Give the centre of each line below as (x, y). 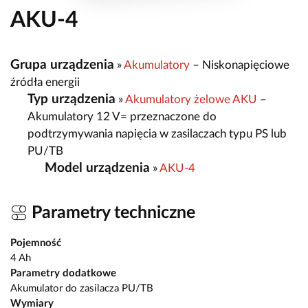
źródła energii (45, 82)
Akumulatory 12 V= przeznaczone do (122, 116)
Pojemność (36, 243)
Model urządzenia (97, 168)
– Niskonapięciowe (240, 65)
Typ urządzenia (71, 99)
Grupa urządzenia (62, 65)
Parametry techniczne (111, 213)
